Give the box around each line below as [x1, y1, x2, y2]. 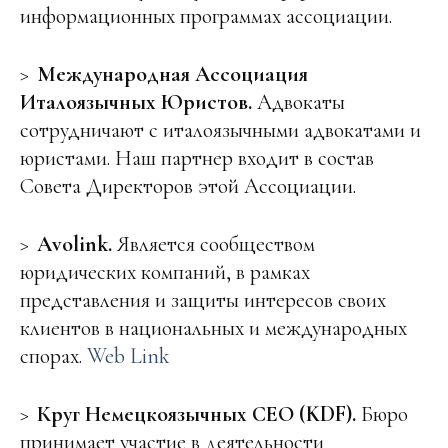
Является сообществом [117, 231, 315, 258]
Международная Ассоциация [37, 61, 308, 88]
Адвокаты [257, 89, 345, 116]
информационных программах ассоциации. [20, 3, 392, 30]
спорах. [20, 343, 87, 370]
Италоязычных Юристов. [20, 89, 257, 116]
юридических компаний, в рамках [20, 259, 310, 286]
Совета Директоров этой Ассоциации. [20, 173, 356, 200]
